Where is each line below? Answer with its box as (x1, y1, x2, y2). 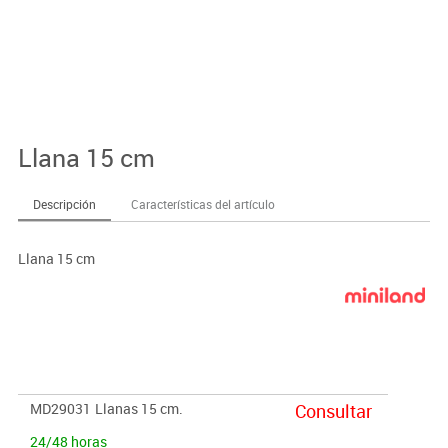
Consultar (294, 399, 372, 424)
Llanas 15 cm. (94, 399, 183, 419)
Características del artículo (130, 195, 275, 212)
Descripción (32, 195, 96, 212)
